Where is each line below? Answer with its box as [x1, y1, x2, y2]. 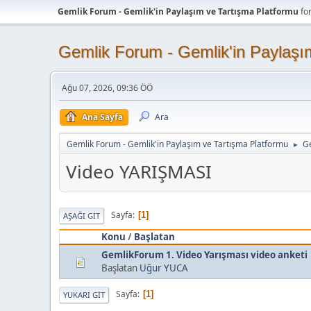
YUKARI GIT [63, 289, 105, 300]
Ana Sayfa [82, 111, 123, 123]
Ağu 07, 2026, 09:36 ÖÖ [62, 82, 153, 94]
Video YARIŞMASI [66, 159, 212, 184]
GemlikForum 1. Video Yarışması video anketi [101, 248, 308, 261]
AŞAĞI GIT [63, 210, 100, 221]
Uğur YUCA [140, 261, 188, 274]
